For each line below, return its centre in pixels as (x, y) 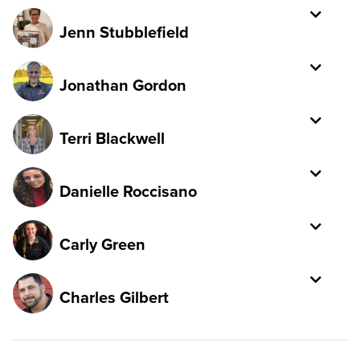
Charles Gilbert (115, 297)
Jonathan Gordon (123, 84)
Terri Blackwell (112, 137)
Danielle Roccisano (129, 190)
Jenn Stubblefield (125, 31)
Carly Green (103, 243)
